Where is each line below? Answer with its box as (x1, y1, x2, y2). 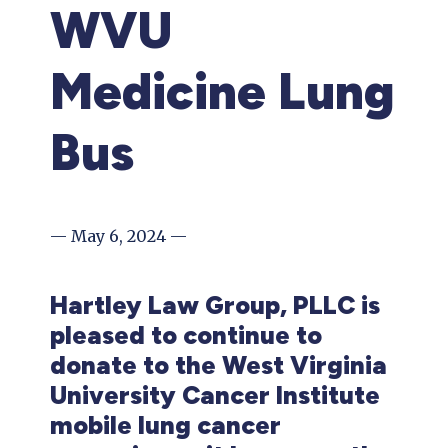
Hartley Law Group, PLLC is (50, 290, 380, 320)
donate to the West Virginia (50, 350, 387, 380)
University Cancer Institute (50, 380, 380, 410)
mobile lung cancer (50, 410, 281, 440)
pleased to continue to (50, 320, 322, 350)
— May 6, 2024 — (50, 226, 187, 246)
